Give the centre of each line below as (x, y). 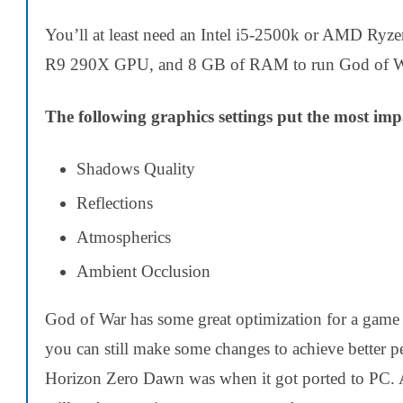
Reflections (115, 203)
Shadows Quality (136, 169)
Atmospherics (124, 237)
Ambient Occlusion (143, 272)
